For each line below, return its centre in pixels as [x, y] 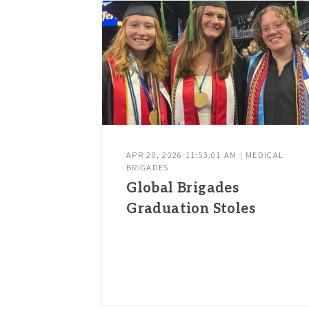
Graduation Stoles [191, 209]
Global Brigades [183, 189]
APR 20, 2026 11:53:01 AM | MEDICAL [205, 155]
